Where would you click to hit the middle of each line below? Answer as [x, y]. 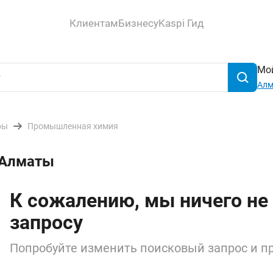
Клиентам [94, 23]
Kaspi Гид [181, 23]
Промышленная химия [73, 126]
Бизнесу [138, 23]
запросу [46, 222]
